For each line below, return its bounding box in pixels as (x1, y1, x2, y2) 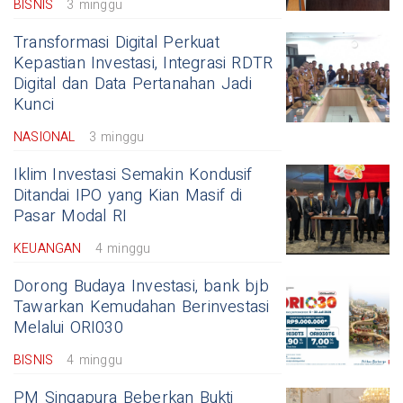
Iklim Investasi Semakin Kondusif (13, 163, 253, 188)
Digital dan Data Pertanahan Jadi (13, 72, 252, 97)
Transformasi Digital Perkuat (13, 31, 219, 56)
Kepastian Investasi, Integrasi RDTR (13, 51, 273, 76)
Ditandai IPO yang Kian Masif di (13, 184, 243, 209)
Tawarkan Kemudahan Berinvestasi (13, 295, 270, 320)
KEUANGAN (13, 239, 82, 259)
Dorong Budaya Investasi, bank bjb (13, 274, 269, 300)
